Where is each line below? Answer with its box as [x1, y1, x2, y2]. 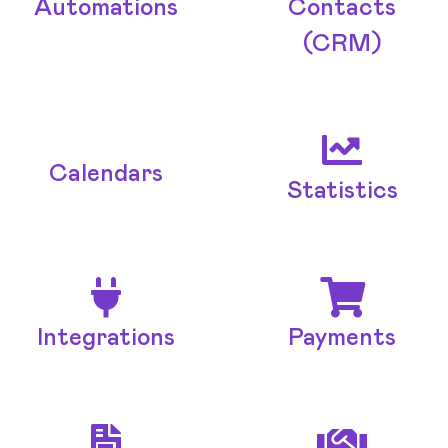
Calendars [49, 162, 163, 187]
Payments [288, 326, 396, 351]
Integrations [37, 326, 175, 351]
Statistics [286, 179, 398, 204]
